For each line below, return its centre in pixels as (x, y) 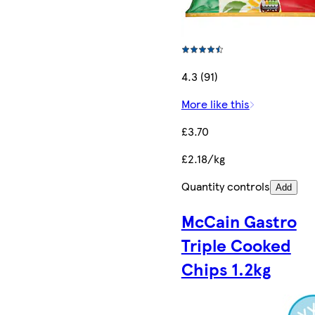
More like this (215, 103)
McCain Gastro (239, 220)
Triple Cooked (236, 244)
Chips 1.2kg (226, 268)
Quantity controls (225, 186)
